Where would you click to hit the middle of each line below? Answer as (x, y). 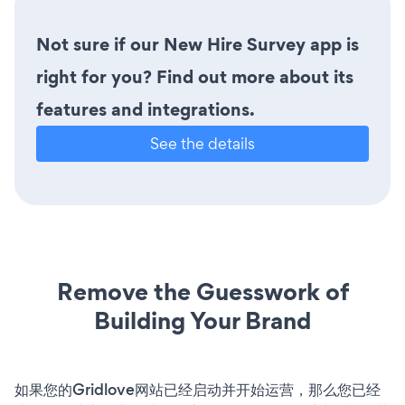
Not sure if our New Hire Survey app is (198, 44)
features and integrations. (146, 109)
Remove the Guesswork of (202, 291)
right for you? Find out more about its (195, 76)
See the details (202, 143)
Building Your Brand (202, 320)
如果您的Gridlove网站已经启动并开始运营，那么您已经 (198, 389)
